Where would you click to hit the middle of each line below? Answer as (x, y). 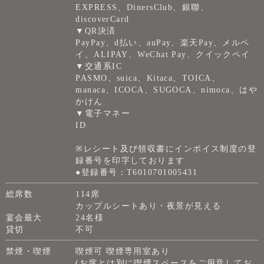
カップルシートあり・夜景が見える (148, 206)
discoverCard (103, 19)
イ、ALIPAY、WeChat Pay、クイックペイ (163, 55)
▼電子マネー (103, 113)
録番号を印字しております (130, 161)
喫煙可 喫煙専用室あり (123, 251)
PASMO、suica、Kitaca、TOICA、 (148, 78)
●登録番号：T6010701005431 (137, 172)
